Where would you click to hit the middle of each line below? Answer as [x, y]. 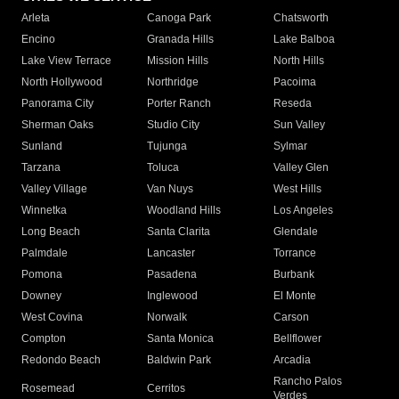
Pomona [42, 275]
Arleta [36, 18]
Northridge [173, 82]
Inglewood [173, 296]
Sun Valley [299, 125]
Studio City [174, 125]
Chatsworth [301, 18]
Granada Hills [181, 40]
